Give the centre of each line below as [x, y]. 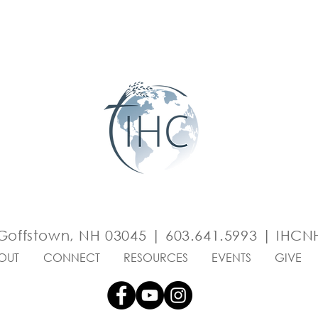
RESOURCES [155, 257]
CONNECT [71, 257]
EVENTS [231, 257]
